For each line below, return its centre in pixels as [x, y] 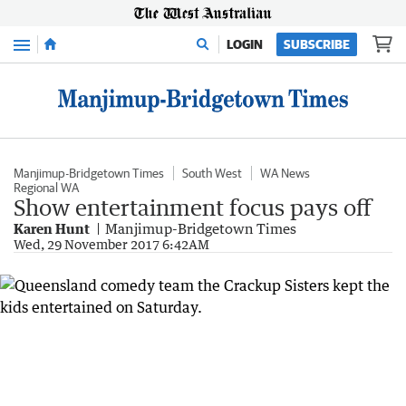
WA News [285, 173]
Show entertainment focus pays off [193, 207]
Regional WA [46, 188]
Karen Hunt [52, 228]
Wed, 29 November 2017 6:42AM [111, 244]
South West [212, 173]
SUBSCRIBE [317, 44]
